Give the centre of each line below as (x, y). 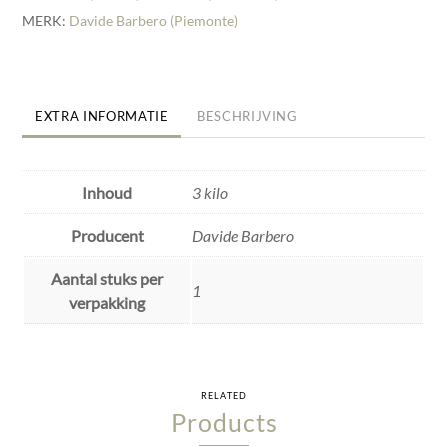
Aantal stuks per (107, 279)
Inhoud (107, 193)
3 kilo (210, 193)
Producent (107, 236)
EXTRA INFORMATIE (102, 115)
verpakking (107, 303)
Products (224, 422)
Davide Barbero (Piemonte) (154, 20)
